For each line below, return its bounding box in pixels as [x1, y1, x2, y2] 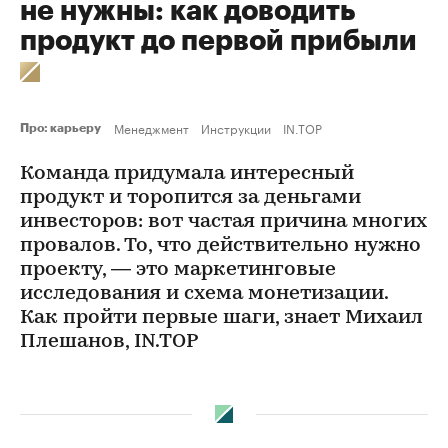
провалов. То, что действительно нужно [20, 236, 421, 256]
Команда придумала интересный [20, 164, 354, 184]
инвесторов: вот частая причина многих [20, 212, 427, 232]
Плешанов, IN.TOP [20, 332, 198, 352]
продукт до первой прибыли [20, 27, 417, 55]
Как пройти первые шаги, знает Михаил [20, 308, 423, 328]
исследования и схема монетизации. [20, 284, 388, 304]
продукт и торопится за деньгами [20, 188, 361, 208]
